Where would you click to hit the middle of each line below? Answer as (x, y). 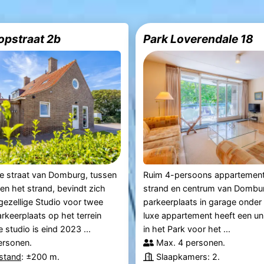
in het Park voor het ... (187, 229)
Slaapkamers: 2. (188, 257)
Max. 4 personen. (191, 243)
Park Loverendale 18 (199, 39)
